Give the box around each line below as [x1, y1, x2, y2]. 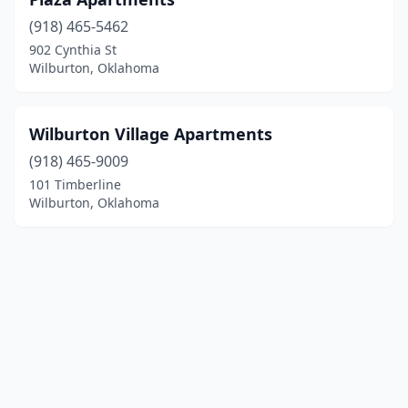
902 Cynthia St [29, 41, 117, 58]
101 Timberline [29, 176, 121, 193]
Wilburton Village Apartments [29, 123, 272, 145]
